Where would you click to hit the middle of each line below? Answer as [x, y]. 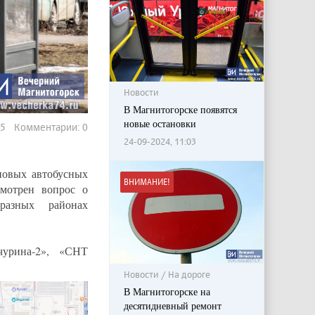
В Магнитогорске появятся [180, 110]
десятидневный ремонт [172, 306]
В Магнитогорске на [167, 292]
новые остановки [160, 124]
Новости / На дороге [167, 275]
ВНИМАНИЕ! [147, 182]
